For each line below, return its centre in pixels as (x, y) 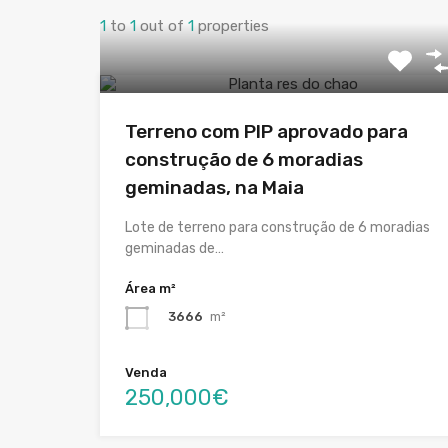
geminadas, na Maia (214, 187)
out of (164, 25)
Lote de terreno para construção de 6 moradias (277, 227)
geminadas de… (174, 248)
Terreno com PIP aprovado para (266, 131)
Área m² (150, 288)
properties (233, 25)
